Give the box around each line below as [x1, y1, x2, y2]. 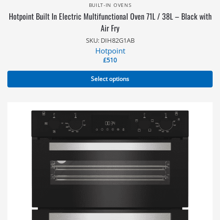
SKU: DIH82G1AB [85, 36, 135, 45]
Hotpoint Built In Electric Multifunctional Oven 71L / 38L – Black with [8, 10, 212, 22]
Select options [91, 75, 129, 83]
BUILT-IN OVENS [88, 1, 132, 8]
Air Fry [101, 22, 119, 34]
